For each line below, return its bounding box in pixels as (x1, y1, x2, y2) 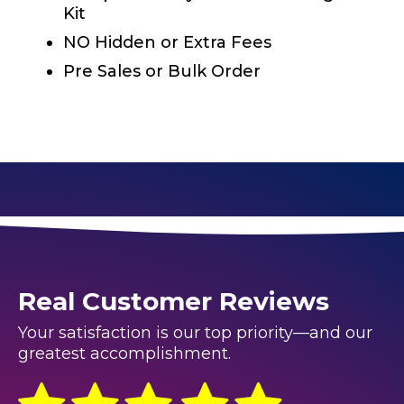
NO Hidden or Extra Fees (63, 32, 271, 52)
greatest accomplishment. (18, 343, 231, 363)
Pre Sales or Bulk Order (63, 60, 261, 81)
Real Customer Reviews (18, 285, 329, 317)
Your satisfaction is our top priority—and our (18, 322, 372, 343)
